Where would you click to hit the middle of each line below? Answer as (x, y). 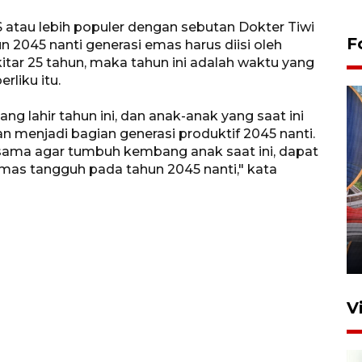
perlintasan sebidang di (176, 214)
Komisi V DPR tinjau (162, 195)
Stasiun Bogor (138, 232)
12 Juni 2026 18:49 (128, 253)
